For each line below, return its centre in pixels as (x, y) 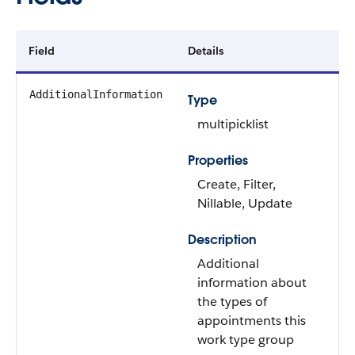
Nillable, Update (245, 203)
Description (222, 240)
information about (252, 282)
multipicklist (233, 124)
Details (206, 51)
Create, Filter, (237, 184)
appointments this (252, 321)
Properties (218, 160)
